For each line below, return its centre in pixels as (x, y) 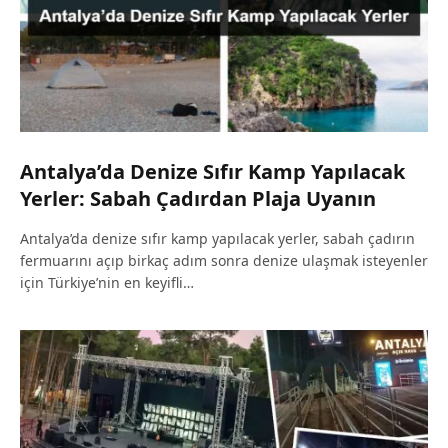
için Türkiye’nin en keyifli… (107, 283)
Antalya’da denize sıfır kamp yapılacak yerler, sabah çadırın (217, 239)
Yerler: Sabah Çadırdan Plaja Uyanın (198, 199)
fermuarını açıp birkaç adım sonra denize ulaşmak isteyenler (224, 261)
